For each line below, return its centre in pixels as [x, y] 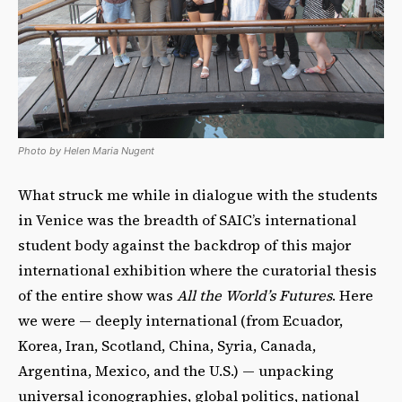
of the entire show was [97, 295]
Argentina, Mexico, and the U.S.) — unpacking [176, 370]
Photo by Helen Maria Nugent [86, 150]
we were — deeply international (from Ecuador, [180, 320]
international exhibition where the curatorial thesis [197, 270]
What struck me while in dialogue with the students [198, 194]
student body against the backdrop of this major [184, 245]
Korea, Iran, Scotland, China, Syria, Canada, [167, 345]
